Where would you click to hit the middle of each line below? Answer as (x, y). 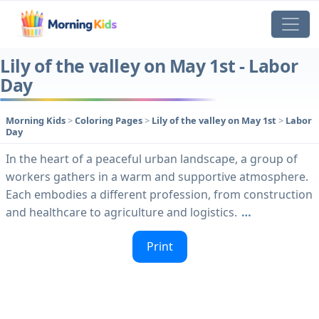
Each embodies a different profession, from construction (159, 195)
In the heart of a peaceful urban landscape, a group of (152, 159)
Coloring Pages (110, 121)
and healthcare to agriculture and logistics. (121, 213)
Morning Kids (36, 121)
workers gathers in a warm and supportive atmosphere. (157, 177)
